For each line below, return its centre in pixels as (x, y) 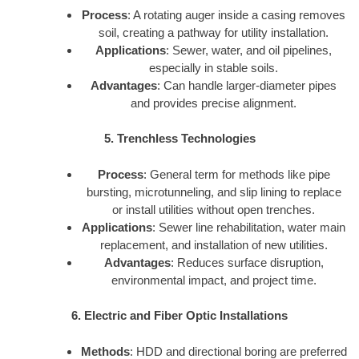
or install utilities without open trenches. (214, 209)
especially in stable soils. (214, 67)
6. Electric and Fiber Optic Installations (179, 316)
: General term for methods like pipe (236, 174)
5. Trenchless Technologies (179, 139)
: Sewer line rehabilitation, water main (249, 227)
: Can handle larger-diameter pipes (247, 85)
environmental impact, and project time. (214, 280)
